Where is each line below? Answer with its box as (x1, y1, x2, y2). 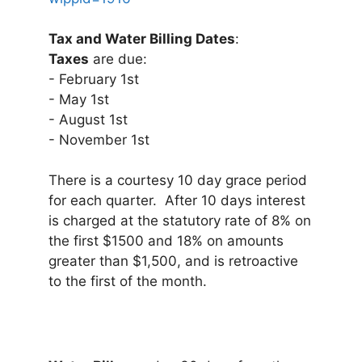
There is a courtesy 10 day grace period (48, 172, 307, 189)
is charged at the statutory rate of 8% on (48, 213, 311, 229)
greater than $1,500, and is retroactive (48, 253, 298, 270)
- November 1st (48, 132, 149, 149)
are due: (89, 51, 147, 68)
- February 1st (48, 71, 139, 88)
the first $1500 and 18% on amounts (48, 233, 284, 250)
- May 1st (48, 91, 109, 108)
